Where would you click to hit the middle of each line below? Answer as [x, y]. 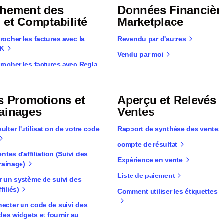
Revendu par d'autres [152, 39]
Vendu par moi [141, 54]
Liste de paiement [146, 175]
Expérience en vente [150, 160]
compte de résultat [147, 144]
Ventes [136, 112]
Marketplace [150, 22]
